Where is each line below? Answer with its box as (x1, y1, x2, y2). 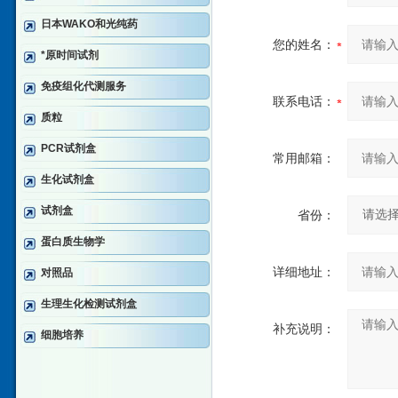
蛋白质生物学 (41, 235, 105, 248)
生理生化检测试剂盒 (41, 298, 137, 310)
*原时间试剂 (41, 49, 99, 61)
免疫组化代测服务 (41, 80, 126, 92)
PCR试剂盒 (41, 142, 96, 155)
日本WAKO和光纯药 (41, 18, 138, 30)
